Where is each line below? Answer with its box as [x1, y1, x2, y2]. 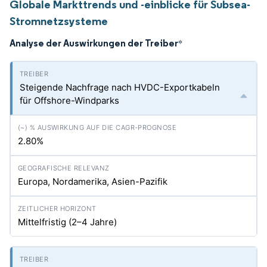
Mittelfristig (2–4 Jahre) [18, 216, 117, 228]
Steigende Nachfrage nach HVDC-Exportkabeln [20, 82, 220, 93]
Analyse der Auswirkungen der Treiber [10, 37, 178, 49]
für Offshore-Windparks [20, 95, 119, 106]
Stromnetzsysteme [10, 14, 108, 28]
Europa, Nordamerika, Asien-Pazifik [18, 176, 167, 187]
